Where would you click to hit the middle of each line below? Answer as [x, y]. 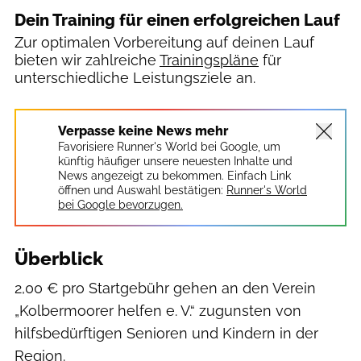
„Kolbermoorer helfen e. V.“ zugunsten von [158, 310]
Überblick [59, 258]
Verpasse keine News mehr [143, 131]
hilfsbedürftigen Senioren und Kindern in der [166, 333]
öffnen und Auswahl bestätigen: [141, 190]
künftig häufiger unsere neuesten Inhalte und [175, 161]
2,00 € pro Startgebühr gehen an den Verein [165, 288]
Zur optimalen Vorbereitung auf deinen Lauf [164, 42]
